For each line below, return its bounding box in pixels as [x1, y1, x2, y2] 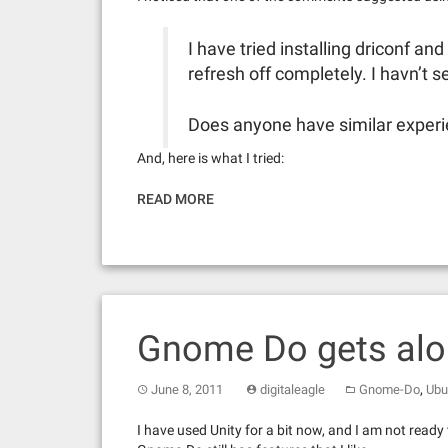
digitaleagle [260, 382, 325, 398]
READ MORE [137, 191, 214, 208]
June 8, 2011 [151, 382, 223, 398]
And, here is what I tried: [137, 150, 284, 167]
